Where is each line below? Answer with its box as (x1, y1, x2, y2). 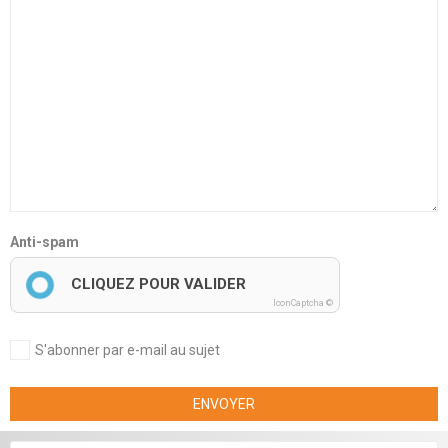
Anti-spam (10, 234, 79, 250)
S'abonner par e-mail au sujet (35, 342, 220, 358)
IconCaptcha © (273, 298, 333, 308)
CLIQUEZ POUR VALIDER (71, 275, 246, 293)
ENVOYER (193, 396, 255, 412)
